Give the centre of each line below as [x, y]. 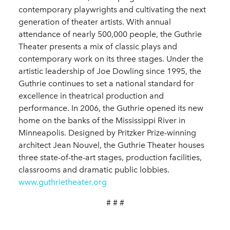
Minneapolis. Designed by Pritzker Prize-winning [107, 133]
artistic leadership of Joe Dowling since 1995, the [110, 71]
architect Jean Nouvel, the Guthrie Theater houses [111, 145]
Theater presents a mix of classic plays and [98, 47]
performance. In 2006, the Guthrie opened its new [111, 108]
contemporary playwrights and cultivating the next [112, 10]
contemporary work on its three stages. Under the [111, 59]
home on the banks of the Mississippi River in [102, 121]
